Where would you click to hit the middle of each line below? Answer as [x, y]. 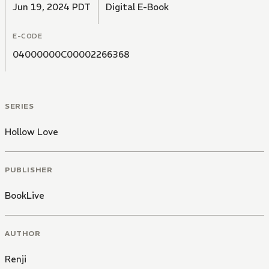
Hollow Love [32, 132]
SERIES [20, 106]
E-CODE [28, 36]
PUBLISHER [29, 169]
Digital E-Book [137, 7]
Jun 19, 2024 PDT [52, 7]
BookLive [25, 195]
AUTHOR [23, 233]
